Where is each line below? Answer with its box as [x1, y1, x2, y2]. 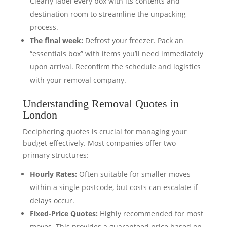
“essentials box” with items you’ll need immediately [29, 49, 203, 58]
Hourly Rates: [29, 169, 77, 179]
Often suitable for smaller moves [77, 169, 191, 179]
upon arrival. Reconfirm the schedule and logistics [29, 62, 201, 71]
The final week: [29, 35, 83, 45]
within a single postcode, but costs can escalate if [29, 182, 198, 192]
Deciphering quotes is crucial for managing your [22, 127, 187, 136]
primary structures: [22, 150, 89, 160]
